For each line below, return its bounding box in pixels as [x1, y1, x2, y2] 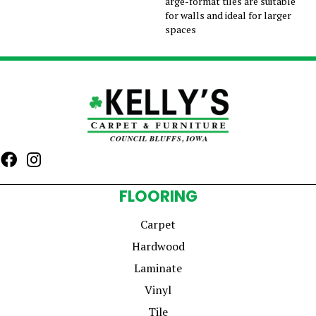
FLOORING [119, 185, 197, 207]
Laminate [134, 260, 182, 276]
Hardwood [131, 238, 185, 254]
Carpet [140, 216, 176, 232]
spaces [165, 22, 196, 36]
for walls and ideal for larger [165, 8, 291, 22]
